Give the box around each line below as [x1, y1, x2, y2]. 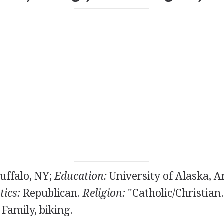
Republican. [20, 187, 83, 199]
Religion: [82, 187, 125, 199]
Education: [54, 170, 107, 182]
